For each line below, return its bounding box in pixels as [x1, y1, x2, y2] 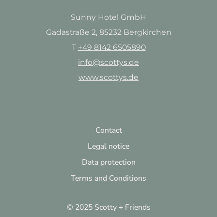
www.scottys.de [78, 72, 139, 82]
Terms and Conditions [71, 173, 146, 184]
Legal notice [88, 141, 129, 152]
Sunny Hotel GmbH [71, 12, 146, 22]
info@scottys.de [78, 57, 139, 67]
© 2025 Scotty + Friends [66, 202, 151, 213]
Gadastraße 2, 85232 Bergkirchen [46, 27, 171, 37]
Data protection [81, 157, 136, 168]
